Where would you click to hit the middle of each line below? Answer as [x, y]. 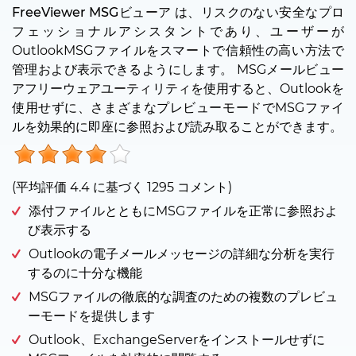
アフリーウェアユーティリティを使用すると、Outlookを [178, 88]
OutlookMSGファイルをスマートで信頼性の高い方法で [178, 50]
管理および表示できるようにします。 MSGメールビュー [178, 69]
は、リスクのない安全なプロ [258, 12]
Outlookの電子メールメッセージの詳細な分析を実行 [182, 253]
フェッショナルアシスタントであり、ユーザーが [178, 31]
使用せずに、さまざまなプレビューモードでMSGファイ [178, 107]
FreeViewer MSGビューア [92, 12]
